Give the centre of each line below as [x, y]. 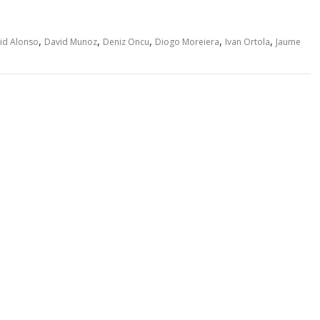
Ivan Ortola [247, 41]
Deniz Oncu [126, 41]
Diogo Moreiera [187, 41]
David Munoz [71, 41]
